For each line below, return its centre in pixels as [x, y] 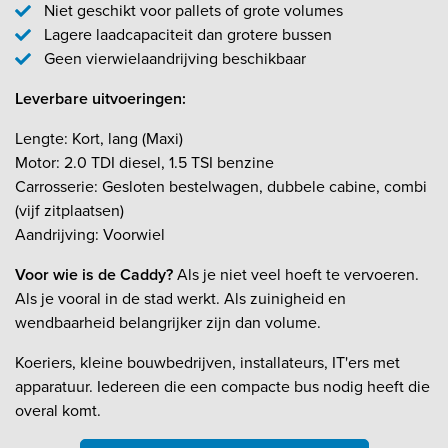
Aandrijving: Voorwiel [90, 234]
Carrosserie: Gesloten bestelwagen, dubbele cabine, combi [221, 186]
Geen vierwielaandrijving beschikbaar [174, 58]
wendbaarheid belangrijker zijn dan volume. [168, 322]
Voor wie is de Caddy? [94, 274]
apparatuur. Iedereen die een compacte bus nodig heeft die [222, 386]
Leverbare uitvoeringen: [100, 98]
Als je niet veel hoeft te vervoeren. [296, 274]
